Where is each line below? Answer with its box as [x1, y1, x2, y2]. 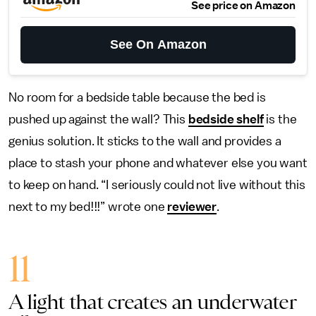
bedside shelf [188, 113, 264, 126]
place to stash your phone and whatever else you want [8, 157, 308, 169]
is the [263, 113, 297, 126]
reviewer [167, 200, 217, 213]
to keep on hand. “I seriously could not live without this [8, 178, 305, 191]
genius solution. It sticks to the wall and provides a [8, 135, 281, 147]
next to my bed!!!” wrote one [8, 200, 168, 213]
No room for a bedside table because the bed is [8, 91, 266, 104]
